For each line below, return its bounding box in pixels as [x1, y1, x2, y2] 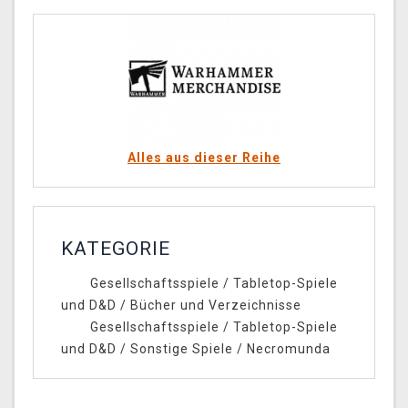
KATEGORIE [61, 238, 170, 260]
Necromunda [247, 342, 331, 357]
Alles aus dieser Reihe [127, 150, 280, 166]
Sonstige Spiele [130, 342, 233, 357]
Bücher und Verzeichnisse [130, 298, 301, 313]
